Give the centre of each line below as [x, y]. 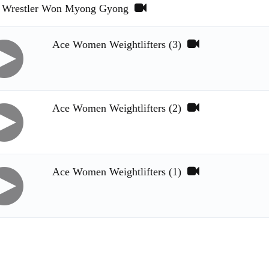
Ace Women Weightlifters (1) [119, 172]
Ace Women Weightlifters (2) [119, 108]
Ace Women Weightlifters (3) [119, 44]
